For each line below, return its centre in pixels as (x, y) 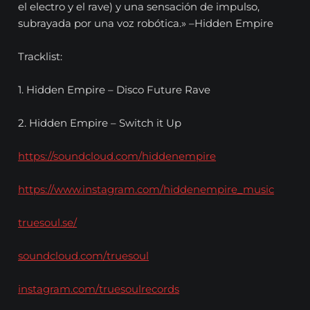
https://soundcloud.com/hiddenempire (117, 156)
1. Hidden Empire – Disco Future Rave (115, 90)
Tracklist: (40, 57)
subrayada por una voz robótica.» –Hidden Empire (146, 24)
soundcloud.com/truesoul (84, 256)
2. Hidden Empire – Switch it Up (100, 123)
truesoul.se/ (48, 223)
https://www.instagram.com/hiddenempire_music (146, 190)
